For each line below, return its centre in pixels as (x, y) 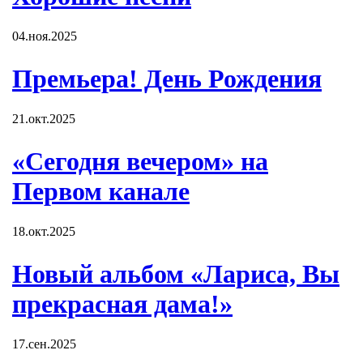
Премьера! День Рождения (167, 79)
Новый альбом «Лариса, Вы (176, 274)
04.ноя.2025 (45, 36)
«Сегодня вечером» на (140, 162)
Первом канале (101, 192)
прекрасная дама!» (122, 304)
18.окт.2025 (44, 231)
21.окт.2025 (44, 118)
